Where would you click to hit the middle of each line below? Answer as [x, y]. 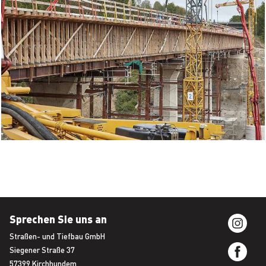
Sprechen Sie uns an [58, 219]
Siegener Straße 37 [42, 250]
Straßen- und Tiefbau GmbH [57, 236]
